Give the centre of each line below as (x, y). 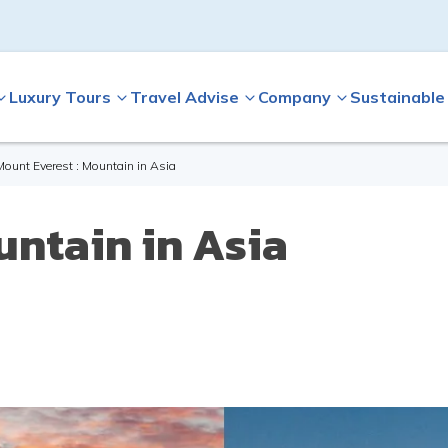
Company (294, 97)
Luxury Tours (59, 97)
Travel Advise (184, 97)
